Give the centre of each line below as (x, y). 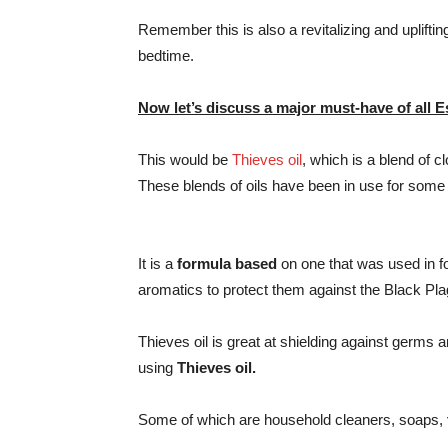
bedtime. (166, 55)
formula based (227, 263)
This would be (185, 159)
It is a (157, 263)
